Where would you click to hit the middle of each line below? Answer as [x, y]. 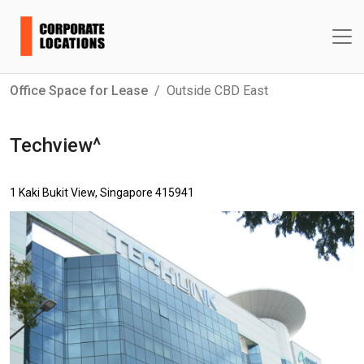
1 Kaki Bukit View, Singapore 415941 [102, 193]
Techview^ [55, 145]
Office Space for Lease [79, 91]
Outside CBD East [217, 91]
